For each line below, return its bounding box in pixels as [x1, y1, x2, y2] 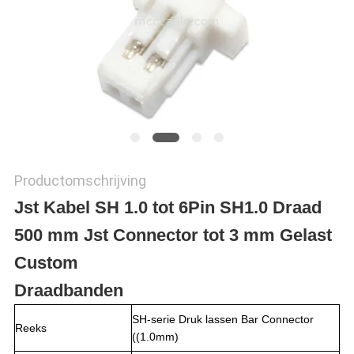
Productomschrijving [13, 172, 146, 190]
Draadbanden [13, 281, 123, 301]
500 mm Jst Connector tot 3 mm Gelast [13, 225, 332, 246]
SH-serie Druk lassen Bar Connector [131, 313, 314, 326]
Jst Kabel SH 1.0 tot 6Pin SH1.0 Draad [13, 198, 322, 218]
